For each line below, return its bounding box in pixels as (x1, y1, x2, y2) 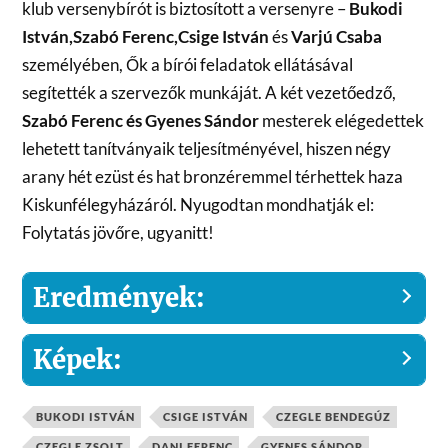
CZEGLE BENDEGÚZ (276, 410, 392, 424)
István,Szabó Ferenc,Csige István (22, 25, 273, 47)
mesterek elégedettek (259, 109, 425, 131)
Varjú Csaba (288, 25, 383, 47)
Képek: (33, 344, 123, 377)
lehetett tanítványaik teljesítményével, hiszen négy (22, 137, 392, 159)
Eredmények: (33, 282, 206, 315)
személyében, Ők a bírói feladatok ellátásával (22, 53, 354, 75)
